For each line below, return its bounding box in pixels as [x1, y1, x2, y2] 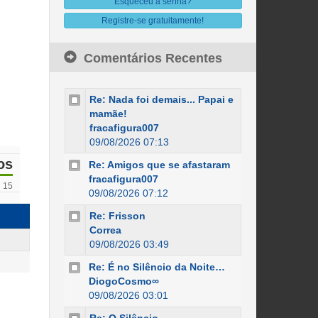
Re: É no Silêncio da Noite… [88, 261, 225, 273]
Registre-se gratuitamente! [102, 16, 204, 26]
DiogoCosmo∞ [88, 275, 159, 287]
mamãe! [89, 108, 127, 119]
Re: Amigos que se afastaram [88, 159, 230, 170]
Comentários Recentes [83, 51, 222, 65]
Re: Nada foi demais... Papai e [89, 94, 234, 105]
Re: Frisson [89, 210, 146, 221]
